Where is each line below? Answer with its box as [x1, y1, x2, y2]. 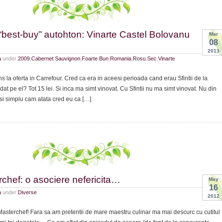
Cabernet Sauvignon [31, 55, 80, 61]
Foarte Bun [82, 55, 109, 61]
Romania [110, 55, 131, 61]
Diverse [18, 189, 37, 196]
